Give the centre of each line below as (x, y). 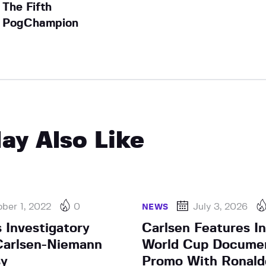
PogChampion (40, 23)
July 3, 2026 (221, 206)
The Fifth (27, 7)
